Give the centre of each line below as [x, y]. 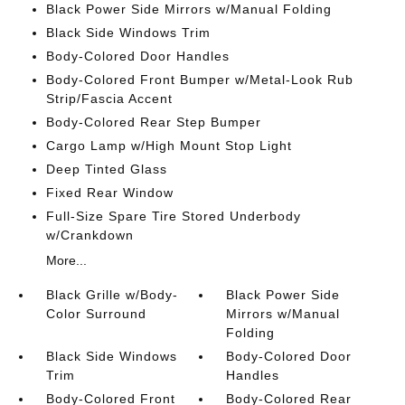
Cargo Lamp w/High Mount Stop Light [169, 145]
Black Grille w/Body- [112, 294]
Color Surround [96, 313]
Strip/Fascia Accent [109, 98]
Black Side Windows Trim [128, 32]
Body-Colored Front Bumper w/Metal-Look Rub [199, 79]
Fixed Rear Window [109, 192]
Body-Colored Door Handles [137, 56]
